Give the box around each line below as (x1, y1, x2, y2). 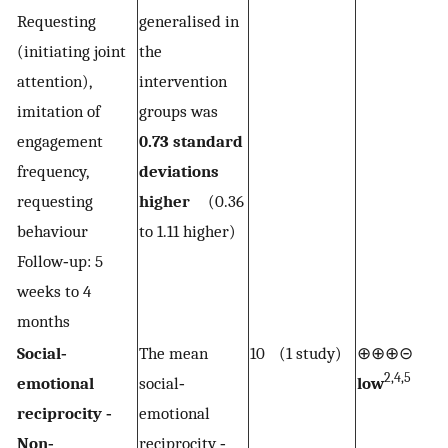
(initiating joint (17, 40, 126, 61)
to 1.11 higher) (139, 220, 236, 241)
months (17, 310, 70, 331)
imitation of (17, 100, 100, 121)
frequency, (17, 160, 88, 181)
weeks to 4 (17, 280, 91, 301)
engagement (17, 130, 103, 151)
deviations (139, 160, 219, 181)
